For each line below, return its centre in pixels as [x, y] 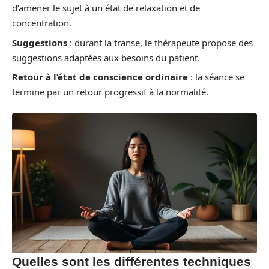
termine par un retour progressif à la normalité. [110, 92]
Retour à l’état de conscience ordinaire [100, 77]
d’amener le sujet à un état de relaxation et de [106, 8]
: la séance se [216, 77]
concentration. [42, 23]
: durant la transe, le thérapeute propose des [160, 42]
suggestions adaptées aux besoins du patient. [106, 57]
